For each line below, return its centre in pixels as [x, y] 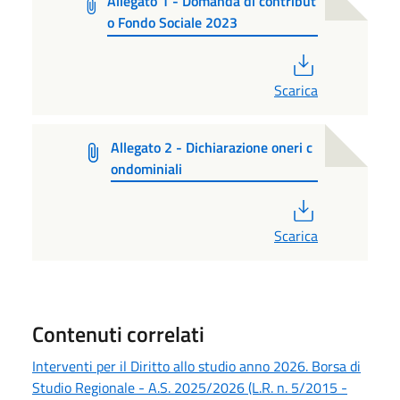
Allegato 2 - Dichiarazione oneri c [212, 147]
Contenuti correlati [118, 334]
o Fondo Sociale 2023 [172, 23]
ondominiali [147, 168]
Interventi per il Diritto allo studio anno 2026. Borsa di [196, 367]
